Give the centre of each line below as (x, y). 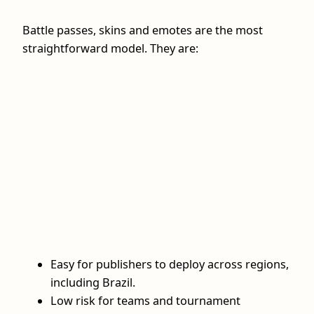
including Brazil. (93, 283)
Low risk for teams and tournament (145, 301)
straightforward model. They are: (110, 48)
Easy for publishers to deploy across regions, (170, 265)
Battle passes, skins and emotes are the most (143, 30)
